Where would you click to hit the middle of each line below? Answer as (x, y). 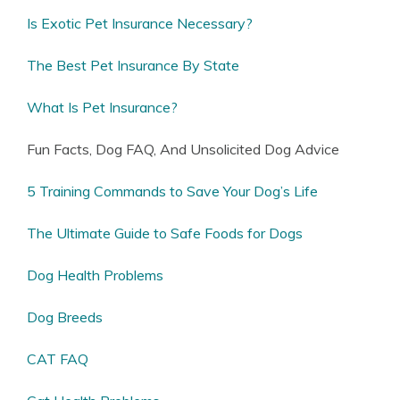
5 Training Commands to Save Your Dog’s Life (172, 191)
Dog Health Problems (95, 275)
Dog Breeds (65, 317)
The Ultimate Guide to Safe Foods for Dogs (165, 233)
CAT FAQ (58, 358)
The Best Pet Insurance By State (133, 65)
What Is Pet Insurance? (102, 107)
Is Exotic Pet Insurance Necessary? (140, 23)
